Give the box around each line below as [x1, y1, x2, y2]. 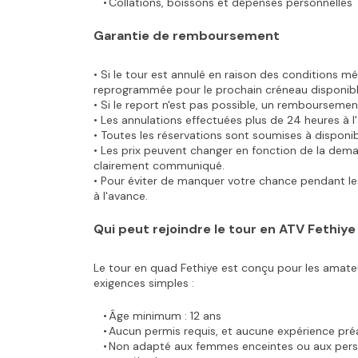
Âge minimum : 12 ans [108, 308, 221, 323]
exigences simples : [93, 276, 194, 290]
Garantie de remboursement [93, 27, 280, 44]
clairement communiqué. [93, 158, 225, 173]
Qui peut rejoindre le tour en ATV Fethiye [93, 221, 356, 237]
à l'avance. [93, 189, 148, 203]
